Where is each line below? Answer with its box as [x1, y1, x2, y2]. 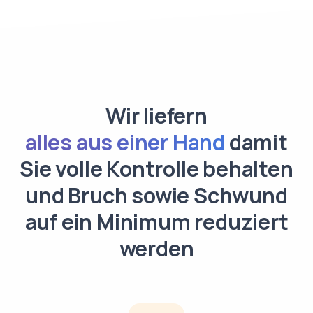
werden [119, 233, 194, 263]
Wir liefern [105, 100, 208, 130]
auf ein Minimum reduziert [24, 206, 289, 236]
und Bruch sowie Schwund [25, 180, 288, 210]
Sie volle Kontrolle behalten [20, 153, 293, 183]
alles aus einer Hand [25, 126, 226, 156]
